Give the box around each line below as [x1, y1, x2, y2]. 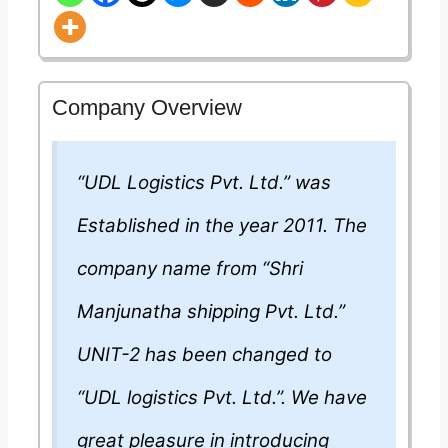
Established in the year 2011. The [77, 214, 367, 238]
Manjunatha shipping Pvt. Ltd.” [77, 300, 345, 324]
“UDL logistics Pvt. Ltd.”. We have [77, 386, 367, 410]
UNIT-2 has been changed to [77, 343, 332, 367]
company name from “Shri [77, 257, 303, 281]
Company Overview [52, 95, 242, 121]
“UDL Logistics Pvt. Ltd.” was [77, 171, 331, 195]
